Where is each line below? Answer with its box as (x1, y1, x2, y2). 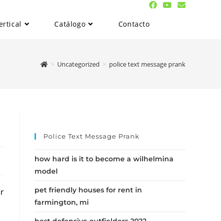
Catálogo (54, 19, 86, 29)
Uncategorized (57, 59, 100, 69)
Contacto (118, 19, 150, 29)
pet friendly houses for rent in (35, 185, 142, 194)
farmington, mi (35, 198, 89, 207)
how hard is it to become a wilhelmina (35, 154, 174, 163)
